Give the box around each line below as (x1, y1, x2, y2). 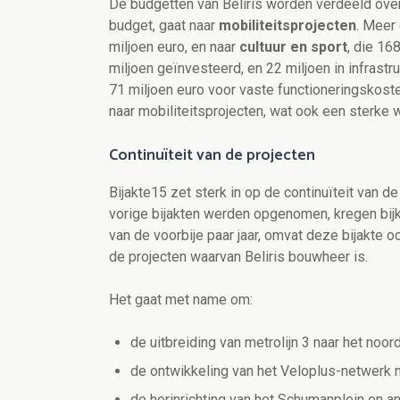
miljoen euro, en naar (109, 38, 239, 56)
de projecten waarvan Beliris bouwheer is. (109, 248, 368, 266)
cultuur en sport (239, 38, 347, 56)
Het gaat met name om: (109, 291, 253, 309)
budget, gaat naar (109, 17, 219, 35)
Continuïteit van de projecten (109, 142, 315, 170)
